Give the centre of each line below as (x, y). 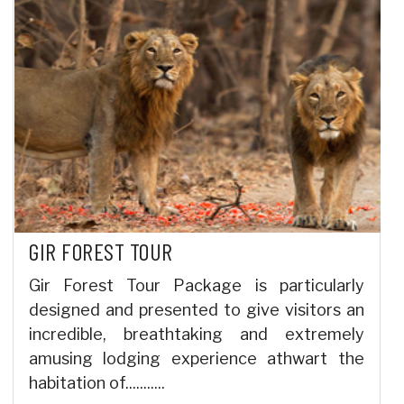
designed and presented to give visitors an (197, 309)
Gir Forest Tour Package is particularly (197, 285)
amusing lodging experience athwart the (197, 358)
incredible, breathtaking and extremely (197, 334)
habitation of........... (97, 382)
